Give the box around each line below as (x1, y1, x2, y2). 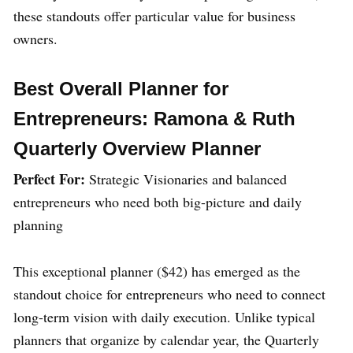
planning (13, 214, 63, 234)
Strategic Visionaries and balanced (85, 169, 287, 188)
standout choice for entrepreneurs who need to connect (13, 284, 325, 303)
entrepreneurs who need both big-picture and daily (13, 191, 302, 211)
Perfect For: (13, 168, 85, 189)
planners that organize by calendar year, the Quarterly (13, 329, 319, 349)
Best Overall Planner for (13, 77, 229, 99)
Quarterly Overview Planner (13, 137, 261, 159)
